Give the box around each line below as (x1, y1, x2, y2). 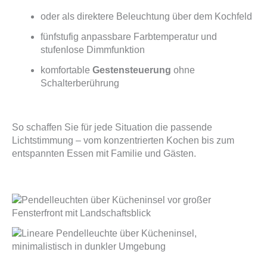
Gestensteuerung (92, 65, 171, 76)
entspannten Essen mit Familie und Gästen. (12, 148, 196, 159)
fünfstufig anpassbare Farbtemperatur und (41, 31, 217, 42)
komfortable (41, 65, 92, 76)
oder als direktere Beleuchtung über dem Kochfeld (41, 11, 252, 21)
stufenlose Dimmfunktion (41, 44, 145, 55)
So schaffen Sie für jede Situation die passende (12, 122, 212, 133)
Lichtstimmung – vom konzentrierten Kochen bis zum (12, 135, 234, 146)
